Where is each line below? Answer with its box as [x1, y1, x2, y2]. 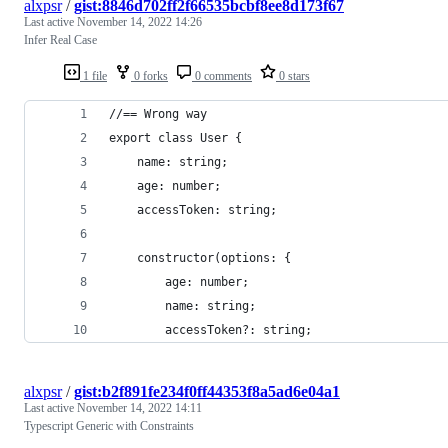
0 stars [276, 68, 310, 83]
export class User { [109, 130, 242, 145]
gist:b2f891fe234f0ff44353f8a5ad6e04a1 [74, 382, 340, 400]
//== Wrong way [109, 106, 207, 121]
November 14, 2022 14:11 [77, 400, 202, 415]
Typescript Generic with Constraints [24, 418, 194, 433]
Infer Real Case [24, 32, 97, 47]
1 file [80, 68, 107, 83]
